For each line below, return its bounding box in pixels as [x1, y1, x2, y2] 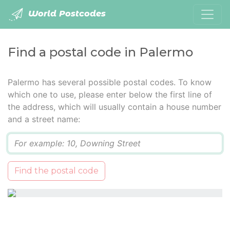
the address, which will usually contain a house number [8, 102, 221, 112]
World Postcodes [26, 9, 106, 19]
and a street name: [8, 114, 80, 124]
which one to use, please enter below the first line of [8, 89, 212, 100]
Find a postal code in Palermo [8, 45, 193, 60]
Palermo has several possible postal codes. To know [8, 77, 212, 87]
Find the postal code [14, 166, 99, 176]
